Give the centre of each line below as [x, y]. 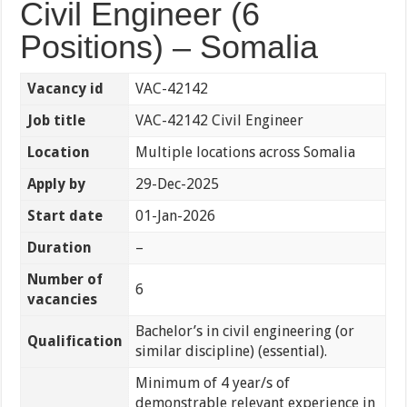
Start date [65, 216]
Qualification [74, 342]
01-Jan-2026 [175, 216]
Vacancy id [65, 89]
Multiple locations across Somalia [245, 153]
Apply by [56, 184]
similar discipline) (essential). [231, 352]
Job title [56, 121]
